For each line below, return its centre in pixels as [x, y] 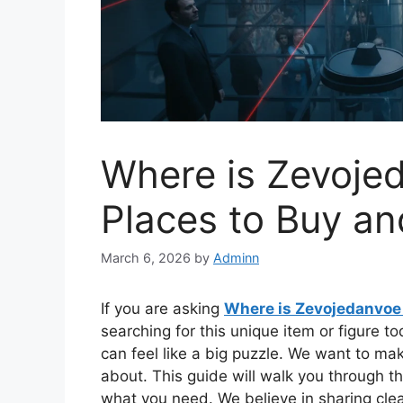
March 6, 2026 [146, 258]
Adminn [236, 258]
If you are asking [162, 309]
